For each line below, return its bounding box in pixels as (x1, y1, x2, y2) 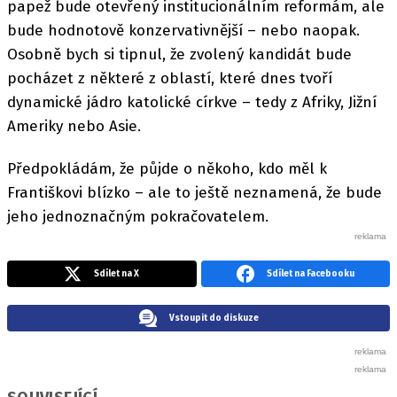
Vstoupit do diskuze (168, 313, 259, 324)
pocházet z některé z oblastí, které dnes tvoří (7, 69, 332, 88)
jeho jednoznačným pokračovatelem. (7, 207, 269, 227)
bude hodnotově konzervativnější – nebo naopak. (7, 21, 360, 40)
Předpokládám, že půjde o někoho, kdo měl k (7, 160, 327, 179)
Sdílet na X (94, 269, 140, 280)
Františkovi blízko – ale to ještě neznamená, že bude (7, 183, 382, 203)
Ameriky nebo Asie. (7, 117, 141, 136)
